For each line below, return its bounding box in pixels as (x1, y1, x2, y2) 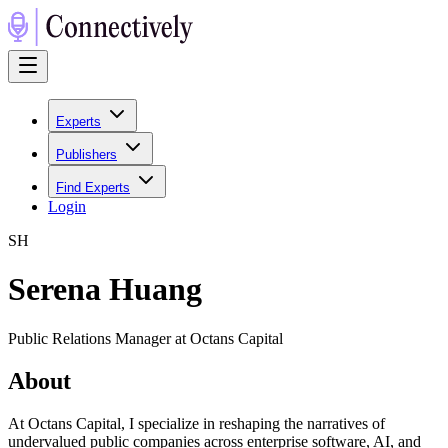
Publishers (56, 147, 117, 162)
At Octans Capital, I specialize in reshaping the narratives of (8, 414, 385, 432)
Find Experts (56, 180, 130, 195)
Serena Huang (8, 271, 202, 308)
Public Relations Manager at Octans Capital (8, 329, 283, 347)
